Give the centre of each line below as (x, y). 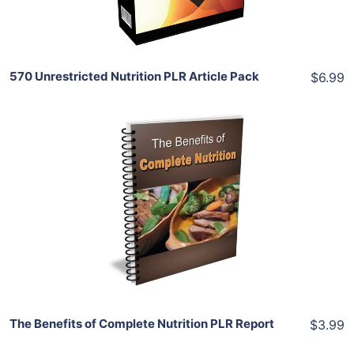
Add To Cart (186, 147)
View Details (177, 211)
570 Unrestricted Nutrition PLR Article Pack (134, 76)
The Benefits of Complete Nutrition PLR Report (142, 324)
